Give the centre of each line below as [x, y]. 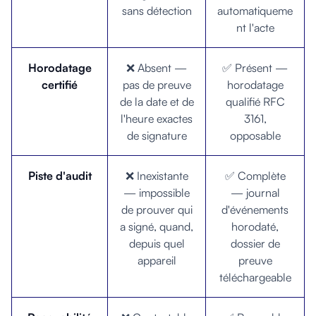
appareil [157, 260]
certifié [60, 84]
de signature [157, 135]
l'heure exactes [157, 118]
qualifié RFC [255, 101]
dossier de [255, 243]
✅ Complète [255, 175]
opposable [255, 135]
